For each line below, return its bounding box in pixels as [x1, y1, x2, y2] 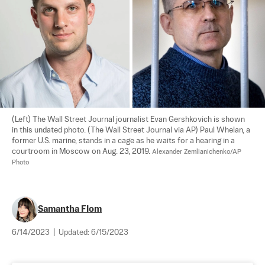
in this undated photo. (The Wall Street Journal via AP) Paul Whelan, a [12, 127, 252, 134]
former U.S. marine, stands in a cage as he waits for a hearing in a [12, 137, 237, 145]
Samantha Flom [38, 205, 102, 214]
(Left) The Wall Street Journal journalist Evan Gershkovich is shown [12, 116, 247, 124]
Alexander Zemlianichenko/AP [152, 148, 243, 156]
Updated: [59, 229, 91, 237]
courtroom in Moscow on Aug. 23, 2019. [12, 148, 152, 156]
